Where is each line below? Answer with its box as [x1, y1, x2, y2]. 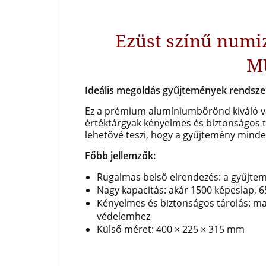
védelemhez [97, 210, 150, 223]
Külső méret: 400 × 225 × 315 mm [97, 223, 245, 236]
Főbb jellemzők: [85, 149, 156, 162]
